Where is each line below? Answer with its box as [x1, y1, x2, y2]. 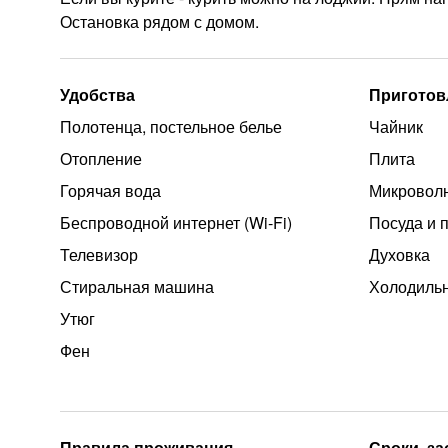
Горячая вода [60, 179, 161, 202]
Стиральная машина [60, 275, 214, 298]
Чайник [369, 115, 424, 138]
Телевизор [60, 243, 138, 266]
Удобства [60, 83, 135, 106]
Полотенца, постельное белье [60, 115, 282, 138]
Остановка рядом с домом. [60, 10, 259, 33]
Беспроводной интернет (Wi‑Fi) [60, 211, 292, 234]
